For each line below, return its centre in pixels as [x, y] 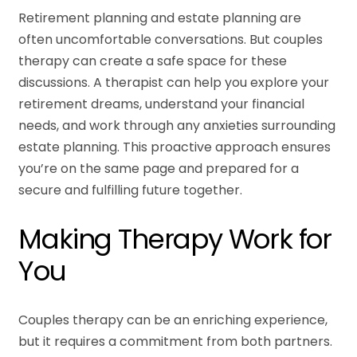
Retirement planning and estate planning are [160, 18]
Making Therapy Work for [175, 239]
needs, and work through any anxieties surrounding [177, 125]
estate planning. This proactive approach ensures [175, 147]
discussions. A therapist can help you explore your [174, 82]
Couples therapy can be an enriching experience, [173, 320]
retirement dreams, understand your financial [162, 104]
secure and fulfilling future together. [131, 190]
